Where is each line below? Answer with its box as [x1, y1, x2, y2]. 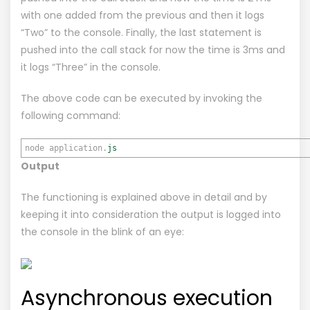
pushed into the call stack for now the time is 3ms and [21, 42, 285, 57]
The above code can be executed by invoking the [21, 91, 262, 105]
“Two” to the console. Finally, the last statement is [21, 25, 262, 39]
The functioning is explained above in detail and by [21, 190, 267, 204]
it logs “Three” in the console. [21, 60, 161, 74]
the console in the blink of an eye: [21, 224, 184, 239]
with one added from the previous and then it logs [21, 8, 264, 22]
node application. [25, 143, 107, 153]
